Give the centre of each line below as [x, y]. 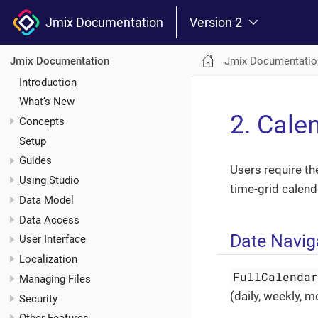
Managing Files [55, 279]
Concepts [42, 121]
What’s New [47, 102]
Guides [35, 161]
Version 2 [216, 22]
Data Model [46, 200]
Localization [48, 259]
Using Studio [49, 181]
